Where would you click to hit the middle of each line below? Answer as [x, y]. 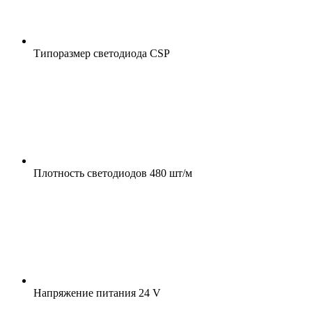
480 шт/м [170, 173]
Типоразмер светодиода [90, 53]
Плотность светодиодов [90, 173]
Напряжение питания [85, 292]
